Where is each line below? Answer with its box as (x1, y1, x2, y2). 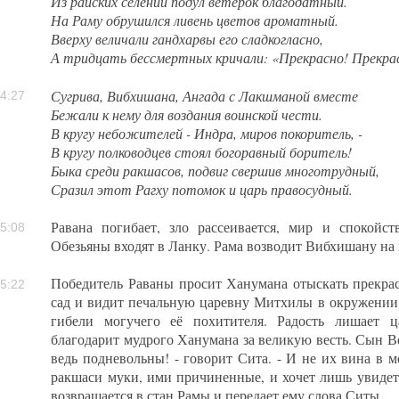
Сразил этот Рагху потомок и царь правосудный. (51, 179, 354, 199)
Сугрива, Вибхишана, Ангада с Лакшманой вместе (51, 85, 359, 105)
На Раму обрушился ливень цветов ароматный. (51, 11, 339, 30)
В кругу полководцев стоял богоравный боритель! (51, 142, 353, 161)
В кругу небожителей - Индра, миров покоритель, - (51, 123, 363, 142)
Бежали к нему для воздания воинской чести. (51, 104, 323, 124)
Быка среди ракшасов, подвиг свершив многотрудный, (51, 160, 380, 180)
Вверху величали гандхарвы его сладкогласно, (51, 29, 324, 49)
